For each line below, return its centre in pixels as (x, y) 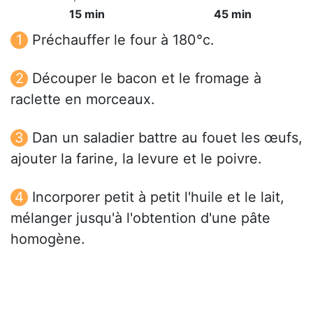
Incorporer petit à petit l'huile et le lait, (158, 197)
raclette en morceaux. (83, 100)
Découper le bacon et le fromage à (147, 79)
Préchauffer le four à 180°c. (123, 40)
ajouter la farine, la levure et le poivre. (136, 159)
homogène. (48, 239)
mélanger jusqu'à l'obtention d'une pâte (140, 218)
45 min (233, 14)
